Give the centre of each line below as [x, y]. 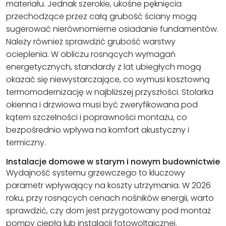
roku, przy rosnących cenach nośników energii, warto [110, 198]
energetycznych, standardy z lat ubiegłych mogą [104, 67]
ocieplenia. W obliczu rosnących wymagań [91, 54]
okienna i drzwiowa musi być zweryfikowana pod [102, 105]
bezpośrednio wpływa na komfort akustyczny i [98, 130]
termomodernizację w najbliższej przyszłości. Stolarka [110, 92]
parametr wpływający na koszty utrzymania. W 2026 [108, 186]
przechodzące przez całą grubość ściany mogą [101, 17]
